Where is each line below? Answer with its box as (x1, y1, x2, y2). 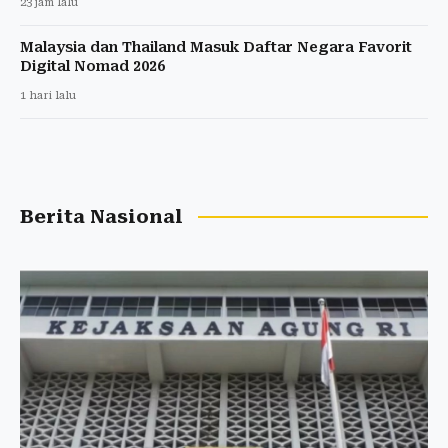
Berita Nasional (20, 205, 183, 228)
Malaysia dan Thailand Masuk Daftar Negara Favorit (20, 38, 412, 55)
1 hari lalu (20, 88, 76, 102)
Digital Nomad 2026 (20, 57, 165, 74)
